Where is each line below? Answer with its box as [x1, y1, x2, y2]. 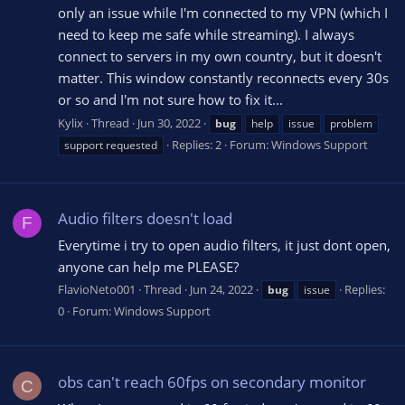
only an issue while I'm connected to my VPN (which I [58, 3, 388, 22]
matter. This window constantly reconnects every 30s [58, 68, 389, 87]
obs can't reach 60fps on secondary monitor [58, 371, 366, 392]
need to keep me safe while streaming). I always [58, 24, 354, 43]
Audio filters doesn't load [58, 207, 232, 229]
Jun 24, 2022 [190, 281, 253, 298]
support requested [64, 137, 157, 153]
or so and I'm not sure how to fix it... [58, 89, 283, 108]
